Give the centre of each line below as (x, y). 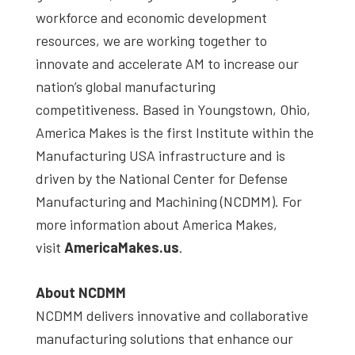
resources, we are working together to (151, 40)
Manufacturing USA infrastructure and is (160, 155)
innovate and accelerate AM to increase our (167, 63)
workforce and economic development (151, 17)
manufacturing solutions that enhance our (164, 338)
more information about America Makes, (157, 224)
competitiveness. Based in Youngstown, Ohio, (173, 109)
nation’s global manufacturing (126, 86)
